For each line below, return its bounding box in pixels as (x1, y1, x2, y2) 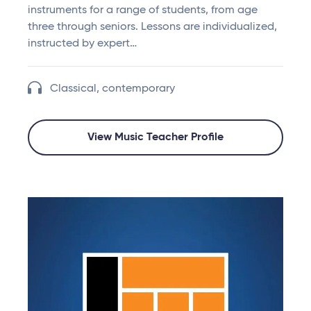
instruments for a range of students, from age (28, 5, 258, 17)
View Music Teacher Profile (87, 132, 224, 144)
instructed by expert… (28, 38, 137, 50)
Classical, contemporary (50, 83, 175, 95)
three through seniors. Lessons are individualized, (28, 22, 277, 33)
